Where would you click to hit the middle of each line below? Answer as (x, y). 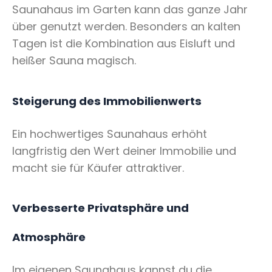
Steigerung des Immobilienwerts (107, 101)
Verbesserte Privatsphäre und (100, 208)
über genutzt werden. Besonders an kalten (126, 27)
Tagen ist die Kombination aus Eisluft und (124, 44)
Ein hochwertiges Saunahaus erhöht (110, 134)
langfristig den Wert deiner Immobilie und (124, 151)
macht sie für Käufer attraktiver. (98, 168)
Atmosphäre (49, 237)
